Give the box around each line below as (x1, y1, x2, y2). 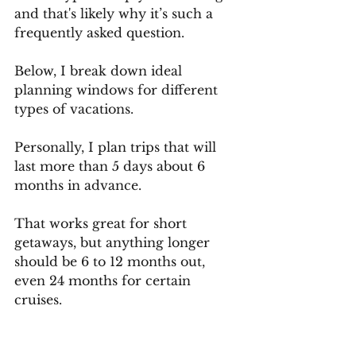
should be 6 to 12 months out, (14, 253, 209, 269)
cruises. (14, 292, 66, 308)
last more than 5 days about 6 (14, 158, 209, 174)
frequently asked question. (14, 25, 184, 41)
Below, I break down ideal (14, 63, 186, 79)
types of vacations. (14, 101, 133, 117)
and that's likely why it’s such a (14, 6, 217, 21)
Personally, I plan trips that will (14, 139, 220, 155)
